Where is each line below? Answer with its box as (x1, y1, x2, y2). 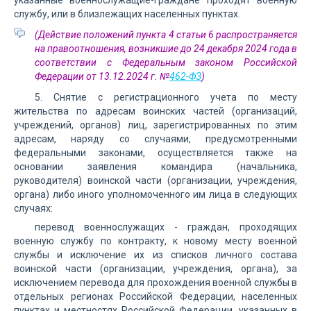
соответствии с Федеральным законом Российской (35, 57, 297, 68)
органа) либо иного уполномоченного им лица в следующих (14, 189, 297, 200)
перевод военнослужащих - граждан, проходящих (35, 221, 297, 233)
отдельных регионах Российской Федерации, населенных (14, 291, 297, 302)
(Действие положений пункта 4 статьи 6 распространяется (35, 29, 297, 40)
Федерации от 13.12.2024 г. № (35, 71, 169, 82)
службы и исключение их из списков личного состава (14, 249, 297, 260)
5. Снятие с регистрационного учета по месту (35, 92, 297, 103)
